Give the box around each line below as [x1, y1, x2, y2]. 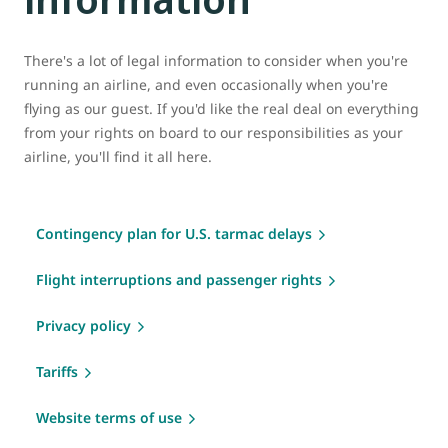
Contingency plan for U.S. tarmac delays [36, 223, 312, 243]
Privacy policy [36, 315, 131, 335]
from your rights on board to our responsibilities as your [24, 122, 403, 142]
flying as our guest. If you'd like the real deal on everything [24, 98, 419, 118]
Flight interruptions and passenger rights [36, 269, 322, 289]
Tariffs [36, 361, 78, 381]
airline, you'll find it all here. [24, 146, 212, 166]
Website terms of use [36, 407, 182, 427]
